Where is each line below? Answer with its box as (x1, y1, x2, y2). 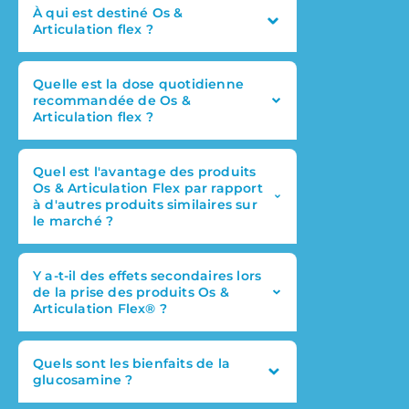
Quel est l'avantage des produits (33, 163, 257, 181)
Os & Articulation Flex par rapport (33, 180, 263, 197)
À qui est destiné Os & (33, 5, 184, 22)
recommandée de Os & (33, 92, 191, 110)
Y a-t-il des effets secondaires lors (33, 267, 262, 285)
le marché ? (33, 213, 114, 230)
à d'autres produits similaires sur (33, 196, 257, 214)
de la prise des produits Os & (33, 284, 229, 301)
